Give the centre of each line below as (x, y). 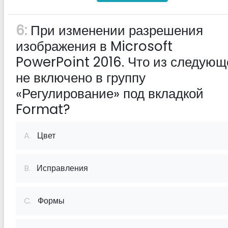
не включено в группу (81, 78)
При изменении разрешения (115, 31)
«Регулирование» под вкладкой (110, 94)
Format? (43, 109)
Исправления (59, 168)
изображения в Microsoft (94, 46)
